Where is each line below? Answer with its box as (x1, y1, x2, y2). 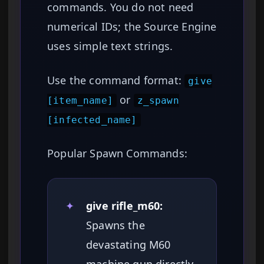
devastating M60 (86, 237, 171, 252)
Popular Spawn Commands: (47, 146, 187, 161)
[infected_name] (47, 114, 137, 126)
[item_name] (47, 95, 113, 107)
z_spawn (137, 95, 179, 107)
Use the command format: (47, 73, 185, 88)
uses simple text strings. (47, 39, 173, 54)
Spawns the (86, 218, 145, 233)
